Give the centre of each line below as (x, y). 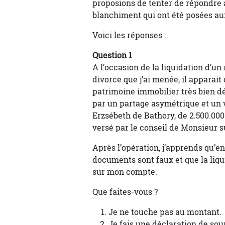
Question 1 (112, 55)
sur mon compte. (125, 172)
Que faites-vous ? (126, 192)
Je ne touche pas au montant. (165, 212)
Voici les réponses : (129, 35)
